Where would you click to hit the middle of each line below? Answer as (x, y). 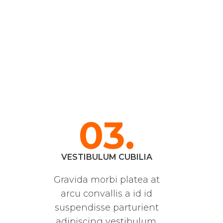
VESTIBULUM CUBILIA (107, 157)
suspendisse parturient (107, 208)
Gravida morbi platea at (107, 180)
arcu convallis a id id (107, 194)
